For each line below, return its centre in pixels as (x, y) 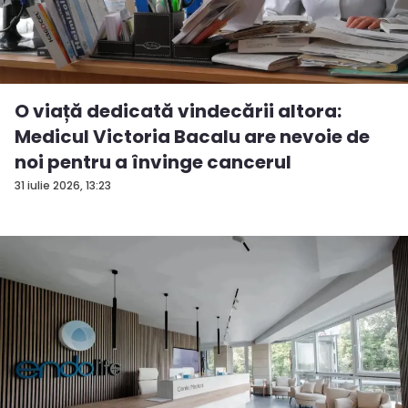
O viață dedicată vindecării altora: (178, 111)
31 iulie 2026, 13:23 (63, 185)
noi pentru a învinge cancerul (153, 162)
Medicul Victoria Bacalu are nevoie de (192, 136)
